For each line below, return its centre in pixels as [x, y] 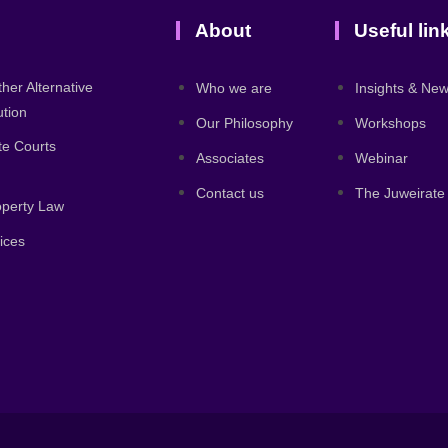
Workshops [391, 123]
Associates [230, 158]
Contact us [230, 193]
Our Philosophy [245, 123]
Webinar [382, 158]
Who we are [234, 88]
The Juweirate [400, 193]
